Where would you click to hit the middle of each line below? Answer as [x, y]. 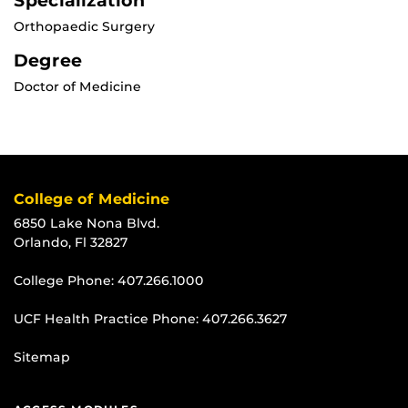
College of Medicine [92, 199]
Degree [48, 61]
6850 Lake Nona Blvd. [87, 224]
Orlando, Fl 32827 [71, 243]
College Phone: [66, 281]
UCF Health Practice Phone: [108, 319]
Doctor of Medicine [77, 87]
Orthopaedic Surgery [84, 27]
